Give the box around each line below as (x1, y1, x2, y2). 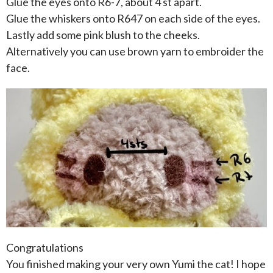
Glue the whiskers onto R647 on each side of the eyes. (6, 12, 260, 26)
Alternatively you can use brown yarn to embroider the (6, 44, 264, 58)
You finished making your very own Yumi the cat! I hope (6, 257, 266, 271)
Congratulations (6, 240, 83, 254)
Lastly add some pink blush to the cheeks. (6, 28, 200, 42)
